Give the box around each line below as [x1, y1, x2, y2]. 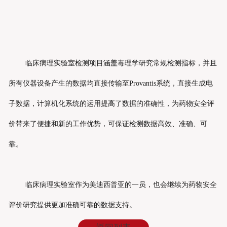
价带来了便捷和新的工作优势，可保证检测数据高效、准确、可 [8, 120, 207, 128]
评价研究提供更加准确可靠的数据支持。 [8, 201, 136, 209]
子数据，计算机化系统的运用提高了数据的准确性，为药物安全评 [8, 100, 214, 108]
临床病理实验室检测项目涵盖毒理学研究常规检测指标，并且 [25, 59, 217, 67]
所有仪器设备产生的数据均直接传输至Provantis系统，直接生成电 [8, 80, 213, 88]
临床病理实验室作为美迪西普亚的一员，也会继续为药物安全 [25, 181, 217, 189]
